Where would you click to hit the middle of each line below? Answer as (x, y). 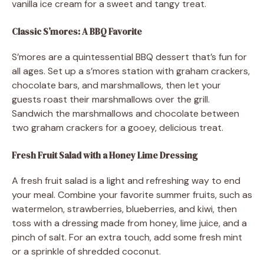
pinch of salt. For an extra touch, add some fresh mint (127, 237)
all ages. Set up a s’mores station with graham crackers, (131, 71)
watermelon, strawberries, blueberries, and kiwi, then (124, 209)
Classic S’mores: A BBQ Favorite (77, 31)
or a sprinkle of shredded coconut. (86, 251)
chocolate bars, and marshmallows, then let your (116, 85)
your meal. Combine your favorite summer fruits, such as (132, 194)
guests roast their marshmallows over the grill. (111, 99)
